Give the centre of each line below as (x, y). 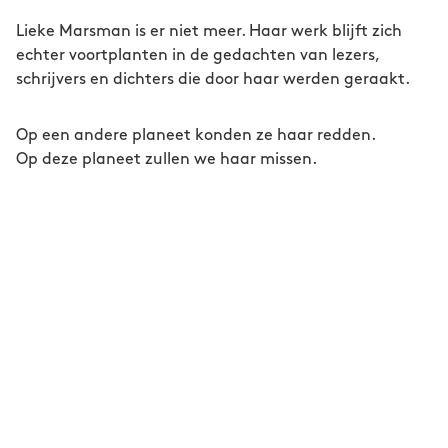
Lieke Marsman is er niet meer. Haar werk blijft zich (209, 31)
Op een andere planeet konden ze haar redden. (196, 135)
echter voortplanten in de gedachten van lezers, (197, 55)
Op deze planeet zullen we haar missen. (166, 159)
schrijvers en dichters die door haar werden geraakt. (213, 79)
